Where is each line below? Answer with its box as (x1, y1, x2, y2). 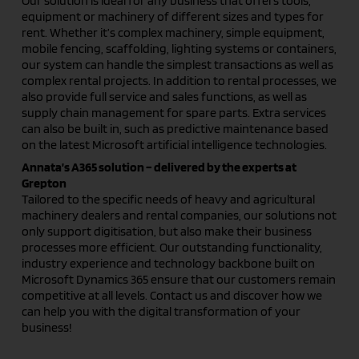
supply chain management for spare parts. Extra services (21, 105, 326, 121)
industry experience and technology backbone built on (21, 256, 315, 272)
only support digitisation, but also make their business (21, 224, 312, 240)
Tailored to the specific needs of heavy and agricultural (21, 192, 315, 208)
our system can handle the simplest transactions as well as (21, 57, 333, 73)
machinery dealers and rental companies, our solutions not (21, 208, 337, 224)
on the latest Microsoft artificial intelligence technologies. (21, 137, 327, 153)
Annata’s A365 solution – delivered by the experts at (21, 159, 296, 175)
